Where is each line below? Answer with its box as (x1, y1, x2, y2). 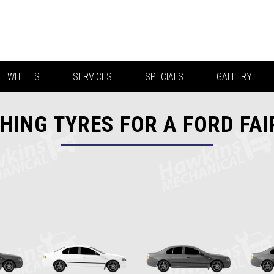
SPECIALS (144, 71, 183, 83)
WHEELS (7, 71, 40, 83)
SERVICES (72, 71, 112, 83)
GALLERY (216, 71, 252, 83)
